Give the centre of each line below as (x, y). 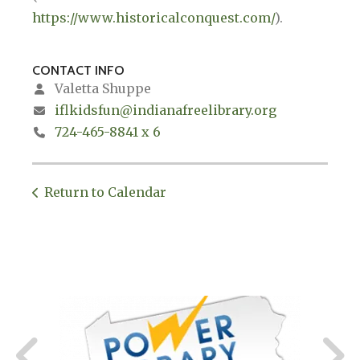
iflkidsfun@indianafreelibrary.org (166, 110)
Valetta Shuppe (101, 89)
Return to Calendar (105, 192)
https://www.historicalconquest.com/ (153, 18)
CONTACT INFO (78, 71)
